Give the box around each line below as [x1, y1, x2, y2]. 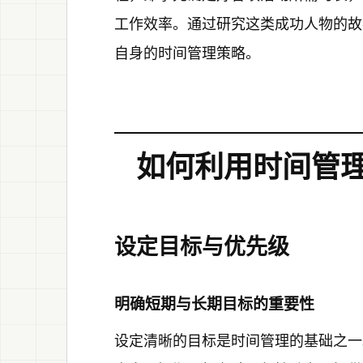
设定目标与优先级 [114, 233, 289, 261]
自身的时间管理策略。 [114, 44, 260, 62]
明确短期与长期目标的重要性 [114, 295, 314, 314]
